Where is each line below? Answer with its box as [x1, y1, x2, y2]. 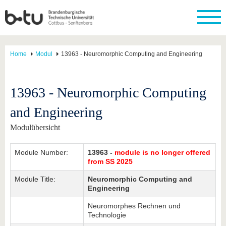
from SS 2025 [88, 157, 133, 165]
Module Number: [15, 148, 68, 156]
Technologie [88, 211, 126, 219]
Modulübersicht [10, 123, 60, 132]
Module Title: [15, 175, 55, 183]
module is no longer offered [115, 148, 210, 156]
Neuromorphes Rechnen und [88, 202, 181, 210]
